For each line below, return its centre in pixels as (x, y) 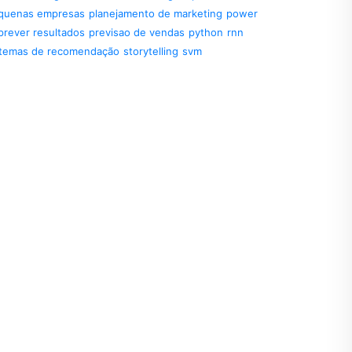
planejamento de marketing (156, 13)
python (206, 32)
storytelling (151, 51)
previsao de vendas (137, 32)
